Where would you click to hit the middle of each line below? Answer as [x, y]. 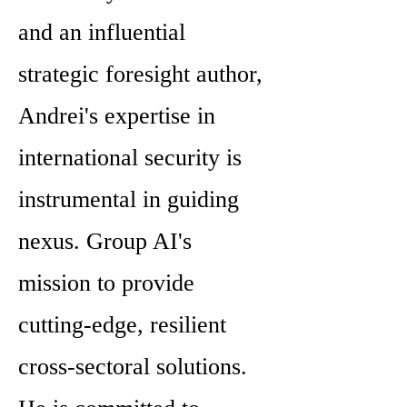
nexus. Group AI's [105, 241]
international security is [130, 158]
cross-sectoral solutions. [133, 367]
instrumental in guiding [129, 199]
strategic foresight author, [140, 74]
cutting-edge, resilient [122, 325]
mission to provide [106, 283]
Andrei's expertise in [117, 116]
